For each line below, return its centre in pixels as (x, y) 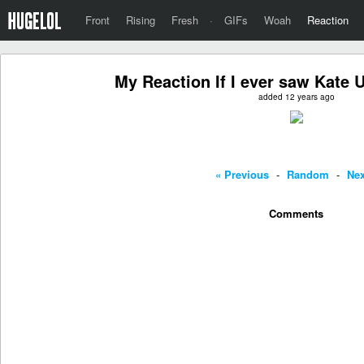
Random (308, 174)
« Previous (242, 174)
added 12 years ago (297, 97)
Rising (141, 20)
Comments (297, 213)
